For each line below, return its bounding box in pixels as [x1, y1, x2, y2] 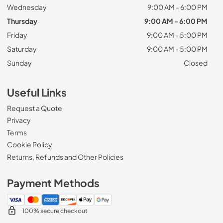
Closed [183, 58, 208, 67]
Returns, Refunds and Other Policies [7, 152, 123, 161]
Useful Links [7, 85, 67, 99]
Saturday [7, 44, 37, 53]
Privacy [7, 115, 31, 125]
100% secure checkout [22, 206, 88, 215]
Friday [7, 30, 27, 39]
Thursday [7, 16, 37, 25]
